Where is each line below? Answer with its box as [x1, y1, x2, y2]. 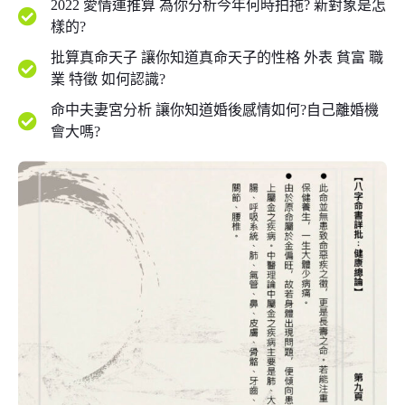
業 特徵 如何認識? [51, 71, 166, 88]
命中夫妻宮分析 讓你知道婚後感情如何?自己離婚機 [51, 102, 380, 118]
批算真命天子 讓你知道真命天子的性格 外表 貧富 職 [51, 50, 384, 66]
